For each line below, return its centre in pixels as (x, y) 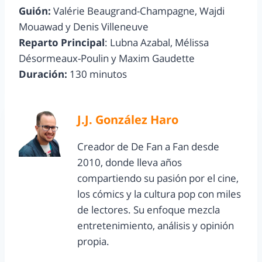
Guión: (35, 11)
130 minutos (97, 74)
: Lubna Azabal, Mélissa (157, 43)
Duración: (43, 74)
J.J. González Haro (128, 120)
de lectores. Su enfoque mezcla (149, 210)
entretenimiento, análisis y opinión (156, 226)
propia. (93, 242)
